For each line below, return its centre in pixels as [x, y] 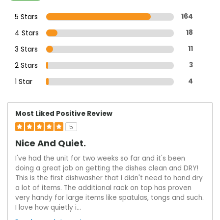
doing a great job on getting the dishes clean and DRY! [107, 168]
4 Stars [27, 33]
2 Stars [26, 65]
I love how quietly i [46, 207]
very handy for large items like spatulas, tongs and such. [110, 197]
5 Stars [26, 16]
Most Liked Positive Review [64, 113]
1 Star [24, 81]
